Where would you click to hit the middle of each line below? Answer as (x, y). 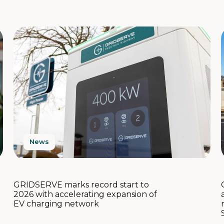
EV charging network (56, 204)
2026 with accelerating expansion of (85, 194)
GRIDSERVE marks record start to (81, 185)
